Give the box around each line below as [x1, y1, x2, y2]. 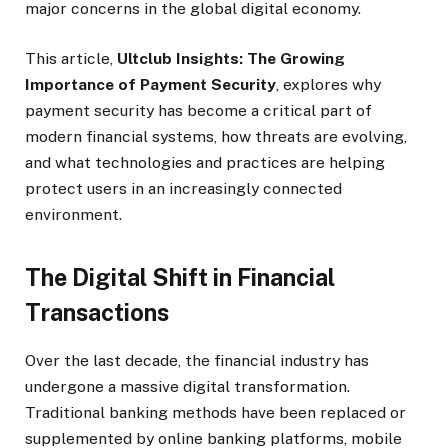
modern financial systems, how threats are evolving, [25, 127, 407, 147]
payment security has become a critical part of [25, 101, 372, 121]
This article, [25, 49, 117, 69]
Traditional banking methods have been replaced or [25, 402, 406, 422]
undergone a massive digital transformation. [25, 376, 350, 396]
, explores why [276, 75, 381, 95]
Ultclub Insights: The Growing [117, 49, 345, 69]
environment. [25, 205, 122, 225]
